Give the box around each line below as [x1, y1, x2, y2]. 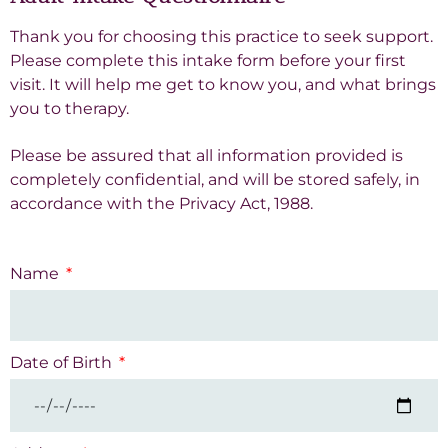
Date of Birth [10, 353, 116, 373]
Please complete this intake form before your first [10, 51, 406, 71]
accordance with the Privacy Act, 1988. [10, 193, 313, 213]
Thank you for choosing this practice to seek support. [10, 27, 433, 47]
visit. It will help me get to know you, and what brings [10, 75, 436, 95]
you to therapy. [10, 99, 129, 119]
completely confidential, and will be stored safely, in [10, 169, 420, 189]
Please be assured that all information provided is [10, 145, 403, 165]
